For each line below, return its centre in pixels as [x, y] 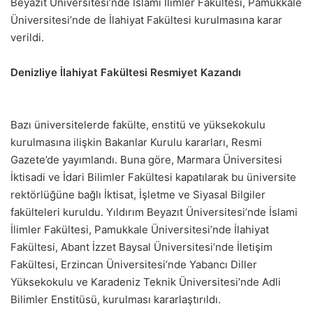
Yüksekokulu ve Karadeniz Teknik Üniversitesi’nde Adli [146, 282]
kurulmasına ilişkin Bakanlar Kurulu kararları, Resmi [136, 142]
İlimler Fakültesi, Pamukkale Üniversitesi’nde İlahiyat [140, 230]
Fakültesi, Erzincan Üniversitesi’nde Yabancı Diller [134, 264]
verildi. [27, 37]
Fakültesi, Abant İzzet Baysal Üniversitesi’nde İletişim [141, 247]
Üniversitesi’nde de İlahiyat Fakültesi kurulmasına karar [146, 20]
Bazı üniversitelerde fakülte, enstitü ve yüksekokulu [138, 125]
